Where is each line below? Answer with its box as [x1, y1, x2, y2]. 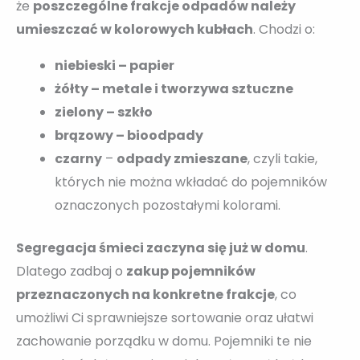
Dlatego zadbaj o [16, 261, 126, 280]
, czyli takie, [247, 149, 317, 168]
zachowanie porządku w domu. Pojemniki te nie [16, 331, 312, 350]
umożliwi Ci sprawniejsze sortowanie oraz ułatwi [16, 308, 313, 327]
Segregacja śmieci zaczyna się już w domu [16, 238, 305, 257]
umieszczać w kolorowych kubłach [16, 19, 253, 39]
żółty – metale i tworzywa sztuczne [55, 79, 293, 98]
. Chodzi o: [253, 19, 315, 39]
